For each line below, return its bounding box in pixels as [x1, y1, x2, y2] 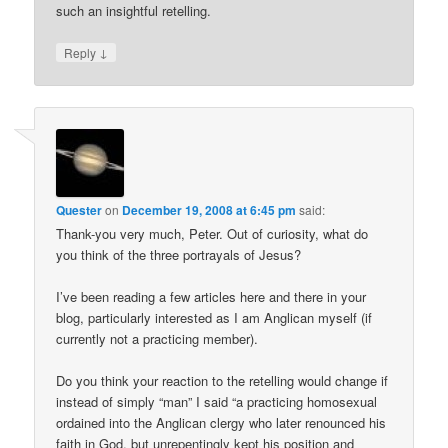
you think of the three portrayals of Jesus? [56, 244, 302, 264]
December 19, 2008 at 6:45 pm [122, 200, 297, 219]
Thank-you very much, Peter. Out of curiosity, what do [56, 223, 369, 243]
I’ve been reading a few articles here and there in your [56, 286, 367, 306]
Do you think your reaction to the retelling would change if [56, 371, 389, 391]
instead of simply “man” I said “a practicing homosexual [56, 392, 378, 412]
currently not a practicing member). [56, 328, 259, 348]
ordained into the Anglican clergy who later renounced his [56, 413, 387, 433]
